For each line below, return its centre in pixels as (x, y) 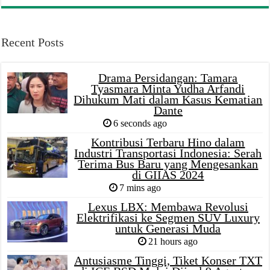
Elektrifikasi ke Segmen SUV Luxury (168, 217)
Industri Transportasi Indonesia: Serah (168, 153)
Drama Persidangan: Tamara (168, 77)
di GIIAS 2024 (168, 174)
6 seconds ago (140, 123)
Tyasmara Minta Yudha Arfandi (168, 88)
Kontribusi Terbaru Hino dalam (168, 142)
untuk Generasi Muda (168, 228)
